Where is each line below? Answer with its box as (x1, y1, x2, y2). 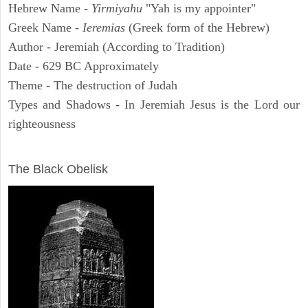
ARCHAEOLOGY (8, 143, 106, 157)
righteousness (8, 117, 76, 131)
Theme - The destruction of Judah (8, 78, 177, 93)
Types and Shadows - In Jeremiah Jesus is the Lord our (8, 98, 300, 112)
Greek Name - (8, 21, 82, 35)
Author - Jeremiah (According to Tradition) (8, 40, 225, 54)
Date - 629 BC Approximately (8, 59, 159, 74)
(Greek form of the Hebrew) (125, 21, 269, 35)
